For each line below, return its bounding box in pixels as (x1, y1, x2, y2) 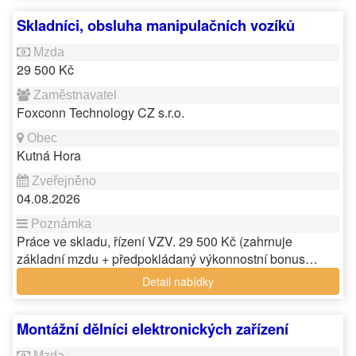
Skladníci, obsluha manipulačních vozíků (17, 14, 295, 36)
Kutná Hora (17, 146, 81, 164)
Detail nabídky (142, 273, 214, 289)
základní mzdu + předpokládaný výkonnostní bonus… (17, 250, 318, 268)
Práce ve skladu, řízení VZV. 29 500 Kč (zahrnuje (17, 232, 292, 250)
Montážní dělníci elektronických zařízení (17, 318, 288, 339)
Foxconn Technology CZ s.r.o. (17, 103, 184, 122)
